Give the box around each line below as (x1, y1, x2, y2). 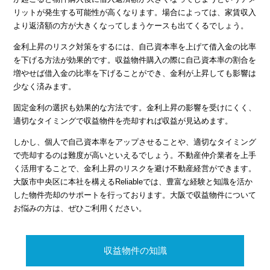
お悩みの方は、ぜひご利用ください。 (13, 204, 147, 213)
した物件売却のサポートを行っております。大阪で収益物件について (13, 190, 257, 200)
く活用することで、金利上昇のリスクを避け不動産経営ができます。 (13, 164, 257, 174)
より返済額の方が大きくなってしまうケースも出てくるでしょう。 (13, 21, 249, 31)
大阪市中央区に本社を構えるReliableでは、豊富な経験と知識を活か (13, 177, 253, 187)
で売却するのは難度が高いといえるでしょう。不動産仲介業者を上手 (13, 151, 257, 160)
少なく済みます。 (13, 82, 77, 92)
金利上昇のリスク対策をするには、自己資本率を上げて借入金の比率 (13, 42, 257, 52)
